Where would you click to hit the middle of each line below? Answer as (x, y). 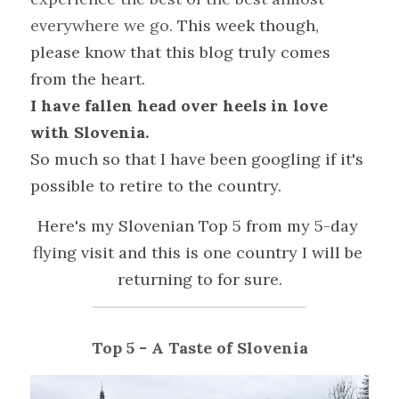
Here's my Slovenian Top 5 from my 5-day (197, 226)
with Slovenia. (90, 132)
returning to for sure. (199, 279)
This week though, (248, 25)
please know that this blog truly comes (180, 52)
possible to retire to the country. (156, 186)
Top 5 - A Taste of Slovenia (199, 348)
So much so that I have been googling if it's (197, 159)
